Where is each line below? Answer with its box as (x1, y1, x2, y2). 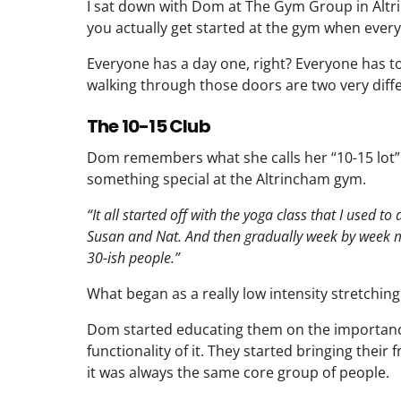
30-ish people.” (87, 247, 180, 268)
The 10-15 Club (87, 113, 210, 139)
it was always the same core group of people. (87, 362, 389, 382)
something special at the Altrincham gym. (87, 168, 366, 189)
